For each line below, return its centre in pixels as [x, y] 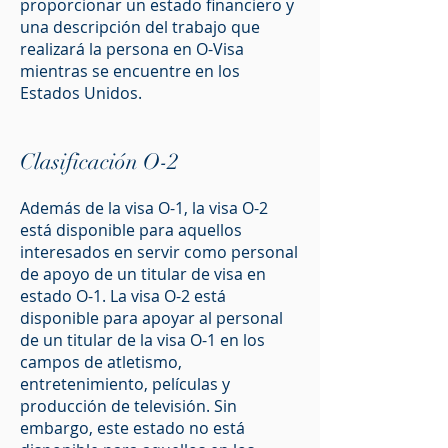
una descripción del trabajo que [140, 27]
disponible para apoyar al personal [151, 318]
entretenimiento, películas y [125, 384]
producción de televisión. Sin [128, 406]
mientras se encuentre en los [130, 71]
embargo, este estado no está [132, 428]
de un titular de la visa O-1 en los [142, 340]
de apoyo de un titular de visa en [143, 274]
